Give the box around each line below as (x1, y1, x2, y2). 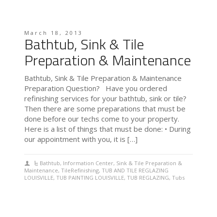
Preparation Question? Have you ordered (24, 83, 167, 93)
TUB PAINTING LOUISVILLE (56, 174, 124, 182)
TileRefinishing (61, 167, 99, 174)
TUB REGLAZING (127, 174, 169, 182)
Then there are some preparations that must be (24, 104, 186, 114)
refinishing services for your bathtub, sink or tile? (24, 93, 186, 104)
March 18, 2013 (24, 29, 83, 37)
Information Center (63, 159, 114, 167)
